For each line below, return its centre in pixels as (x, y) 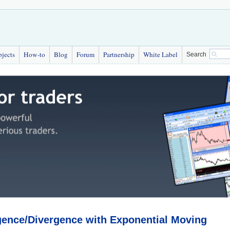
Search (196, 54)
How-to (34, 54)
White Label (160, 54)
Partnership (119, 54)
